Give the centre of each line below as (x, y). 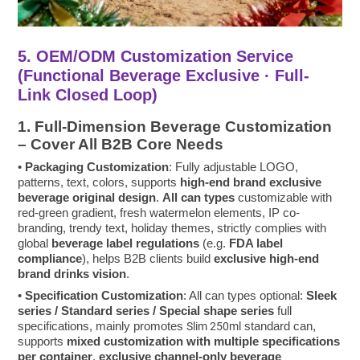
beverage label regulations (126, 243)
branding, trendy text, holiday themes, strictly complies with (172, 227)
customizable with (284, 197)
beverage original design (87, 197)
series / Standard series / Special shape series (146, 310)
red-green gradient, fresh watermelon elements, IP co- (159, 212)
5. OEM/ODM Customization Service (156, 56)
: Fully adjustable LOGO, (234, 166)
